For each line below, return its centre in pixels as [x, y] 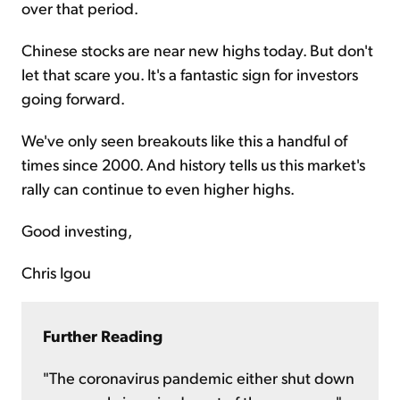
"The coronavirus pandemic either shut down [199, 377]
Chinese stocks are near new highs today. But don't [197, 49]
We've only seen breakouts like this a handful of [184, 139]
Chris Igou [56, 271]
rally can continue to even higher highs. [158, 187]
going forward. [73, 97]
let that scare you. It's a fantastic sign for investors [190, 73]
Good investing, [77, 229]
